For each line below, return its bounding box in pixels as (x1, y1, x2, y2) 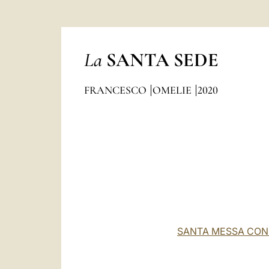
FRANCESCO (83, 83, 149, 97)
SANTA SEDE (106, 48, 219, 71)
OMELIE (152, 83, 194, 97)
